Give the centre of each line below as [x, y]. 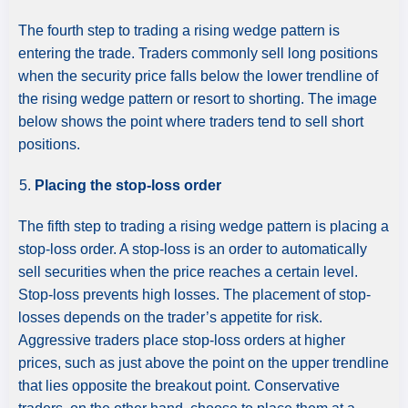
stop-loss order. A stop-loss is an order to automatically [193, 249]
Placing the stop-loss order [128, 185]
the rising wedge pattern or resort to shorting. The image [198, 98]
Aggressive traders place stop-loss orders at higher [182, 340]
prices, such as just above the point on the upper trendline [204, 362]
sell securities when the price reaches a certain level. [188, 271]
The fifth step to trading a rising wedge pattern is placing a [204, 226]
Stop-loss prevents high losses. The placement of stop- [194, 294]
